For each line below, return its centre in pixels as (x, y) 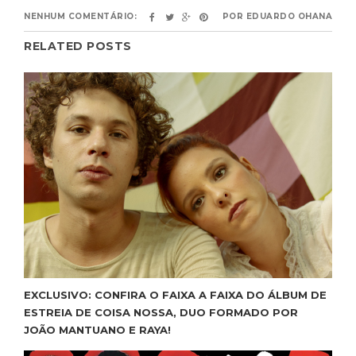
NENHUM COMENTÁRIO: (80, 17)
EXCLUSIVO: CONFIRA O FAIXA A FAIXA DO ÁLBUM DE (175, 295)
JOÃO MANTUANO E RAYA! (97, 330)
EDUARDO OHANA (289, 17)
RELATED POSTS (78, 46)
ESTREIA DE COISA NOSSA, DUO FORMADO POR (161, 313)
